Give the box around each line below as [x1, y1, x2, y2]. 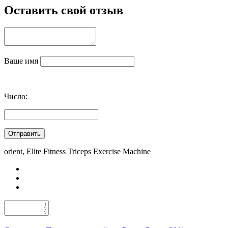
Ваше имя [4, 56, 40, 66]
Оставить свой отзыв [4, 4, 123, 17]
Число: [4, 92, 27, 101]
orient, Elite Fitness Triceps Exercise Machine [4, 147, 151, 156]
